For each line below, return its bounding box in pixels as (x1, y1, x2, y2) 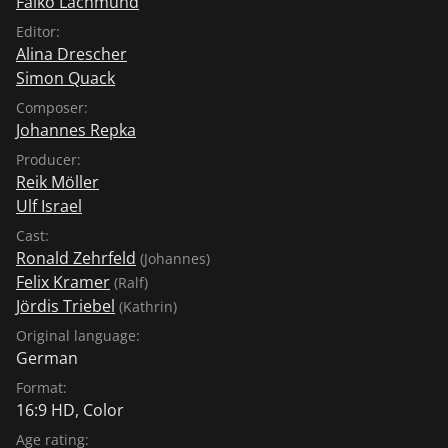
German (16, 346, 78, 369)
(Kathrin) (115, 296, 177, 316)
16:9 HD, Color (16, 398, 124, 421)
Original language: (16, 325, 140, 345)
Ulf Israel (16, 194, 82, 217)
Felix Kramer (16, 270, 110, 293)
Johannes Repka (16, 118, 136, 141)
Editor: (16, 21, 60, 41)
